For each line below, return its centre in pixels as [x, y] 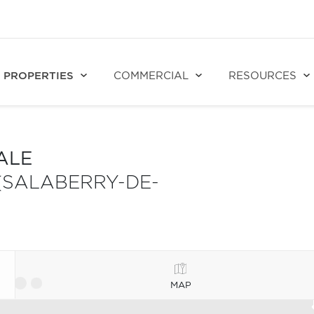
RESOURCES [262, 76]
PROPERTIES [39, 76]
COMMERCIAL [151, 76]
